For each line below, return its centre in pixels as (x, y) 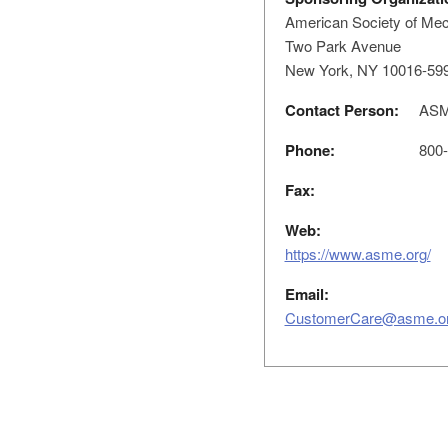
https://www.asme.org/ (357, 253)
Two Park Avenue (342, 45)
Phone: (309, 150)
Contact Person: (341, 110)
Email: (306, 294)
